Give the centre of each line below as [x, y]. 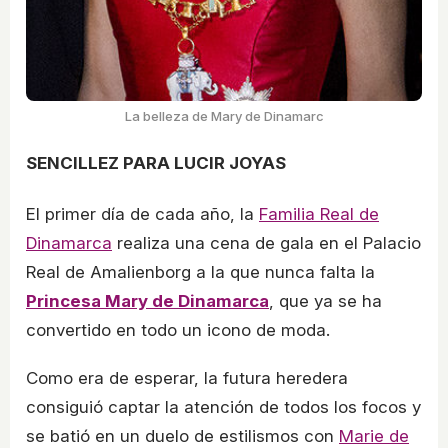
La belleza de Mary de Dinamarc [224, 115]
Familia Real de [319, 214]
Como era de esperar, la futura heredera [187, 378]
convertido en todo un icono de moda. [178, 330]
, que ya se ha [325, 301]
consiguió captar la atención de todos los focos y [223, 407]
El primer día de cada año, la [142, 214]
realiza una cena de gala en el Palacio [266, 243]
